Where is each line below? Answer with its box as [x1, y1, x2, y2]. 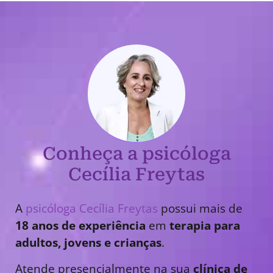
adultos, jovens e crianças [15, 234, 161, 251]
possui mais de [158, 200, 243, 217]
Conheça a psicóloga [42, 143, 231, 165]
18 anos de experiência [15, 217, 146, 234]
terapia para [169, 217, 240, 234]
